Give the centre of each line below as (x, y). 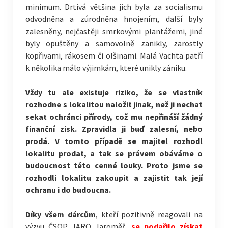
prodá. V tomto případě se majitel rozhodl (114, 141)
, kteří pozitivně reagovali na (149, 214)
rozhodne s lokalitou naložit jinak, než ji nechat (114, 104)
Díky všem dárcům (60, 214)
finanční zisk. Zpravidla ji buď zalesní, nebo (114, 129)
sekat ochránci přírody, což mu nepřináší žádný (114, 117)
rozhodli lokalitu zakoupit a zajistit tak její (114, 178)
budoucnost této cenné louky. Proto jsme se (114, 165)
